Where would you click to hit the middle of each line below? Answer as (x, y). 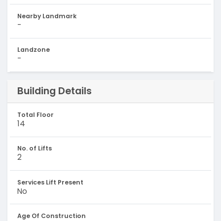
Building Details (54, 91)
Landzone (33, 50)
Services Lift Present (50, 182)
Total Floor (35, 114)
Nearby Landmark (47, 16)
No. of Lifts (34, 148)
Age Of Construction (51, 216)
